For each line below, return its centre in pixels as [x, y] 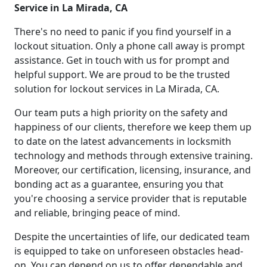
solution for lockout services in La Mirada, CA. [117, 89]
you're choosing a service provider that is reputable [131, 198]
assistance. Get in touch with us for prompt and [122, 60]
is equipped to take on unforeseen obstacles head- [129, 251]
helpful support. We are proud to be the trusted [122, 74]
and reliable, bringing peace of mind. [97, 212]
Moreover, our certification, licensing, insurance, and [133, 170]
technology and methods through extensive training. [133, 155]
